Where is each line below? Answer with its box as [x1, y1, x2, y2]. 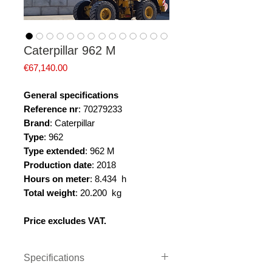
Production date [24, 160, 92, 170]
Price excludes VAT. [24, 216, 106, 226]
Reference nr [24, 104, 78, 114]
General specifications [24, 90, 118, 100]
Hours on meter [24, 174, 90, 184]
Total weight [24, 188, 75, 198]
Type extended [24, 146, 85, 156]
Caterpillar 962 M [24, 44, 116, 57]
